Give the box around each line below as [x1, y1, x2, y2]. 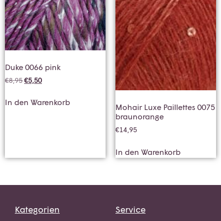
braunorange [115, 111, 164, 121]
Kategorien [15, 203, 60, 215]
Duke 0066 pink [5, 62, 61, 72]
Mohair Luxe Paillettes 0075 [115, 102, 215, 111]
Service [115, 203, 146, 215]
